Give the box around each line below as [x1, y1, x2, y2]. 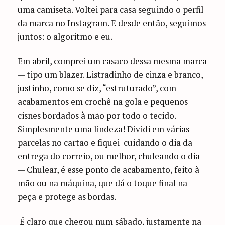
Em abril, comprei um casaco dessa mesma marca [18, 55, 207, 67]
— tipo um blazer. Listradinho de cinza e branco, [18, 69, 203, 81]
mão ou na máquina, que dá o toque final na [18, 177, 188, 189]
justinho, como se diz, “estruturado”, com [18, 82, 177, 94]
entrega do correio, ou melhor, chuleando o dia [18, 150, 200, 162]
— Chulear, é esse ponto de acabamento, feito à [18, 164, 200, 176]
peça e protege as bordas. [18, 191, 117, 203]
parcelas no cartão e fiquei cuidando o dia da [18, 137, 193, 149]
